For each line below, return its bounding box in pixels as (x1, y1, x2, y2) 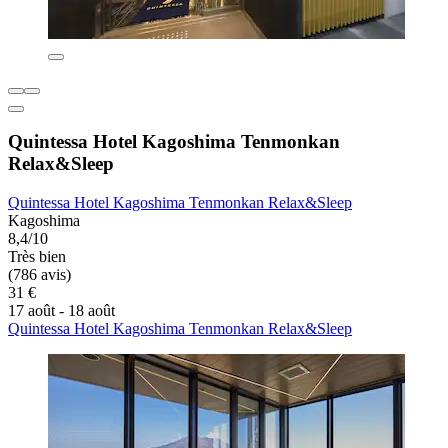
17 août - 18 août (8, 302, 115, 320)
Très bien (8, 248, 66, 266)
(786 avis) (8, 266, 71, 284)
